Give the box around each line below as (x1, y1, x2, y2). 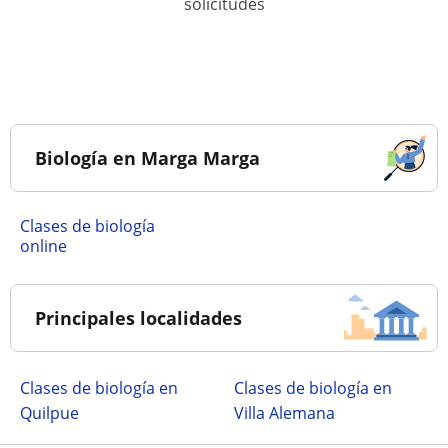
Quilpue (20, 402, 79, 424)
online (20, 235, 67, 257)
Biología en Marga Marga (35, 146, 260, 170)
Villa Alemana (234, 402, 335, 424)
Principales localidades (35, 306, 242, 330)
